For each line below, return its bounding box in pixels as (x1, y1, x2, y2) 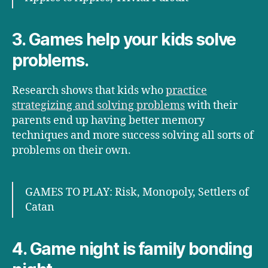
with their (185, 99, 237, 113)
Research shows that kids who (12, 84, 166, 98)
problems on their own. (12, 144, 131, 158)
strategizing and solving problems (12, 99, 185, 113)
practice (166, 84, 207, 98)
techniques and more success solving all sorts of (12, 129, 254, 143)
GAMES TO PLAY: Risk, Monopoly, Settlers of (25, 185, 249, 200)
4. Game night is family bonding (12, 239, 252, 260)
